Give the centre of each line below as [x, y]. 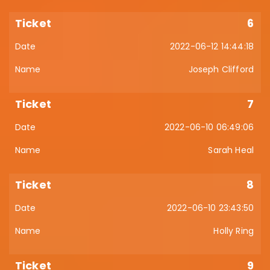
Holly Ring [234, 231]
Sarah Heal [231, 150]
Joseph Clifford [221, 69]
